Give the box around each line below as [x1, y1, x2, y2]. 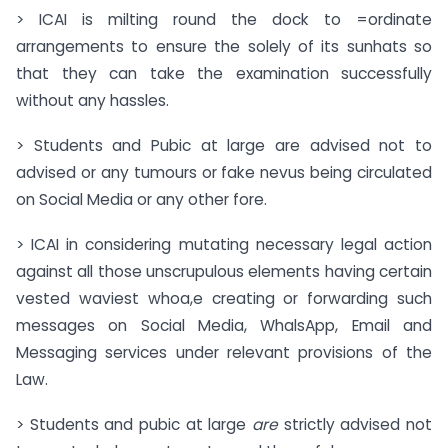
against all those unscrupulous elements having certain [16, 260, 432, 282]
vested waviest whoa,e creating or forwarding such [16, 287, 432, 309]
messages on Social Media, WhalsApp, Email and [16, 314, 432, 336]
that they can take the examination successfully [16, 63, 432, 85]
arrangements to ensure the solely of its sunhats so [16, 36, 432, 58]
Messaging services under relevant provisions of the [16, 341, 432, 363]
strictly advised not [283, 413, 433, 435]
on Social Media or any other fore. [16, 189, 267, 211]
